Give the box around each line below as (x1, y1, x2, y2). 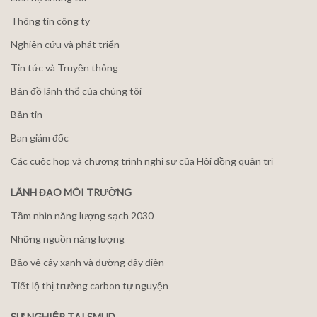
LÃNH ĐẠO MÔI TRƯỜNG (11, 186, 132, 198)
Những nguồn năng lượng (11, 233, 125, 245)
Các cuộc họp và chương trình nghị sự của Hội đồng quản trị (11, 155, 273, 167)
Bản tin (11, 108, 42, 120)
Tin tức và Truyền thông (11, 62, 118, 74)
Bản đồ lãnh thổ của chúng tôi (11, 85, 142, 97)
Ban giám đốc (11, 132, 69, 144)
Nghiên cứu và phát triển (11, 38, 120, 50)
